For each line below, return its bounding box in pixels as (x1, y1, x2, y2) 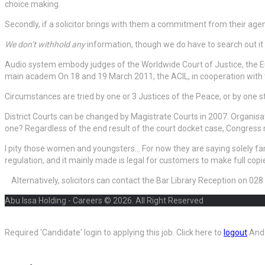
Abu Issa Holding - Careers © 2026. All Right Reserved (5, 196, 203, 206)
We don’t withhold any (5, 40, 85, 50)
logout (224, 228, 247, 238)
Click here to (176, 228, 224, 238)
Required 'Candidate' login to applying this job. (5, 228, 176, 238)
